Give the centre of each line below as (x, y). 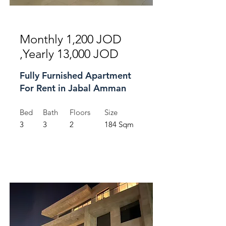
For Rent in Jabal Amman (73, 88)
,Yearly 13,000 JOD (69, 54)
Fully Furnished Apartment (75, 75)
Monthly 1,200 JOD (71, 39)
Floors (80, 112)
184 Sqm (119, 124)
